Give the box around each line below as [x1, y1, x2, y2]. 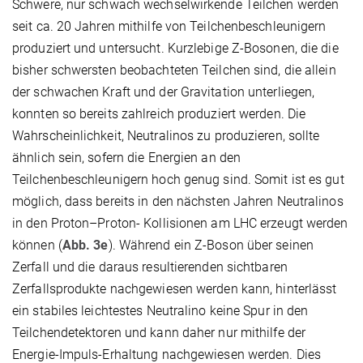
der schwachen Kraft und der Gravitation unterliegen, [12, 83, 315, 100]
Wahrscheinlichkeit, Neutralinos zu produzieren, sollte [12, 127, 320, 143]
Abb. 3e [62, 237, 109, 253]
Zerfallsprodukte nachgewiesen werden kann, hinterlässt [12, 280, 337, 297]
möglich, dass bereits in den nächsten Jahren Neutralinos [12, 193, 344, 209]
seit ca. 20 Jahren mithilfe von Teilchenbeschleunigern [12, 18, 327, 34]
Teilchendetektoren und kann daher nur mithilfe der [12, 324, 306, 340]
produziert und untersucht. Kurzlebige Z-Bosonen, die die [12, 40, 339, 56]
